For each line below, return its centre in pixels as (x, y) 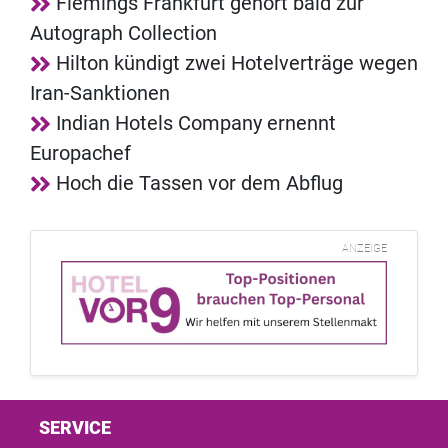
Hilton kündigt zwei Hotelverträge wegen (237, 63)
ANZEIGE (364, 249)
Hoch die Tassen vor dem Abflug (199, 183)
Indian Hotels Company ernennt (196, 123)
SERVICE (75, 428)
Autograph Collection (123, 33)
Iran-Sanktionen (100, 93)
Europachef (80, 153)
